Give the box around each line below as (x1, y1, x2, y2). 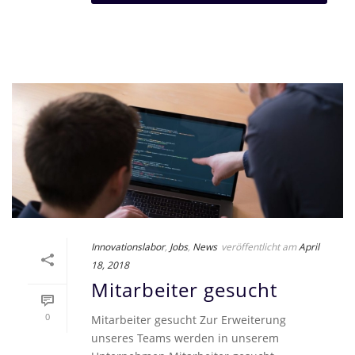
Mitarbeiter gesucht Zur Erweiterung (91, 311, 286, 327)
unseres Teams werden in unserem (91, 330, 279, 345)
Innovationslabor (91, 239, 165, 253)
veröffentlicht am (221, 239, 296, 253)
